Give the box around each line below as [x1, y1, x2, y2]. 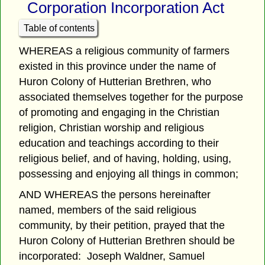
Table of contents [23, 23, 95, 34]
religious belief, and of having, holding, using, [19, 153, 232, 165]
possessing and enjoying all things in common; [19, 168, 239, 180]
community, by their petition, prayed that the [19, 219, 225, 232]
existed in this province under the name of [19, 60, 216, 73]
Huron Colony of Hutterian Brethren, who [19, 76, 212, 88]
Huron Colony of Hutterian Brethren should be [19, 235, 235, 247]
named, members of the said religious [19, 204, 197, 216]
